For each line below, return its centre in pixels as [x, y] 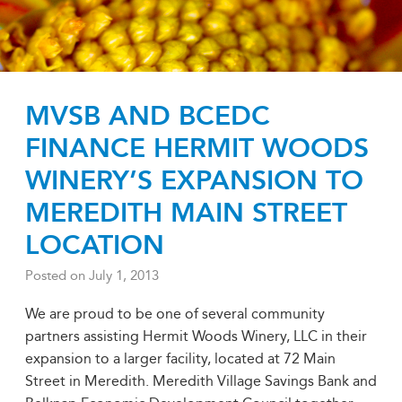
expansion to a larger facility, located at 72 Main [180, 358]
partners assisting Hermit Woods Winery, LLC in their [196, 336]
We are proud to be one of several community [175, 314]
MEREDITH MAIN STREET [186, 213]
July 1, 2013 [124, 275]
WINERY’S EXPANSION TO [194, 180]
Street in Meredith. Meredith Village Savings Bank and [201, 381]
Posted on [57, 275]
